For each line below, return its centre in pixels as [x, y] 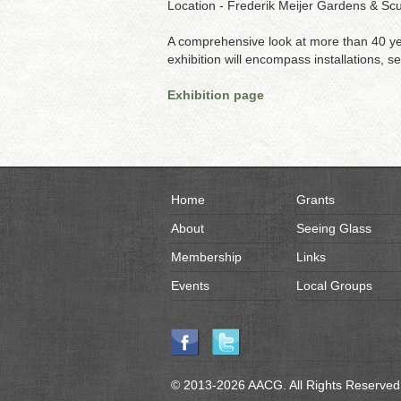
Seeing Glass [333, 228]
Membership [206, 257]
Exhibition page [216, 95]
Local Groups [334, 286]
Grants [315, 200]
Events [190, 286]
